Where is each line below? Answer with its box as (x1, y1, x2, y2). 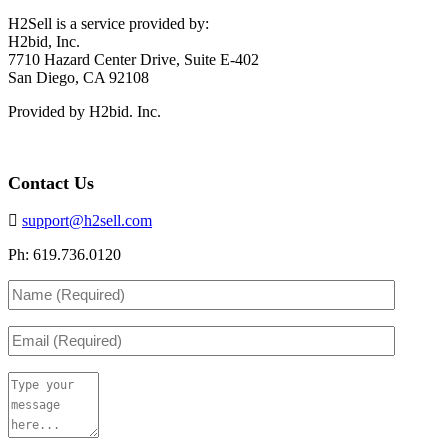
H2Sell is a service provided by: (8, 14, 209, 32)
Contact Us (8, 172, 94, 193)
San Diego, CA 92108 (8, 68, 149, 86)
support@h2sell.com (22, 211, 152, 229)
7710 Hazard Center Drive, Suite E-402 (8, 50, 259, 68)
